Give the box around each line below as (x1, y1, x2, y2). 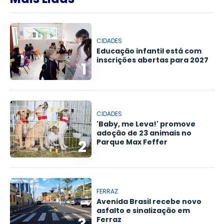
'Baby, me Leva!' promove (96, 119, 196, 129)
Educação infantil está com (96, 46, 202, 56)
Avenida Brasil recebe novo (96, 196, 202, 206)
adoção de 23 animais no (96, 128, 192, 138)
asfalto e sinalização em (96, 205, 190, 215)
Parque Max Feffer (96, 137, 168, 147)
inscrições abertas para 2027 (96, 55, 209, 65)
